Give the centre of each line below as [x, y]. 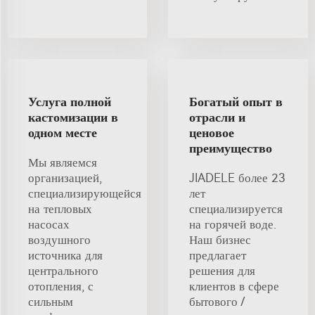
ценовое [212, 133]
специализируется [236, 209]
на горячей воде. [233, 225]
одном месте [63, 133]
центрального [63, 271]
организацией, [65, 178]
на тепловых [60, 209]
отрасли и [217, 118]
